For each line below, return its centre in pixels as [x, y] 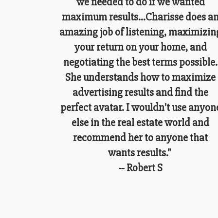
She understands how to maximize [141, 77]
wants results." [141, 153]
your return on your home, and [140, 47]
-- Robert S [140, 168]
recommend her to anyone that [141, 138]
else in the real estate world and [141, 123]
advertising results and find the [141, 92]
